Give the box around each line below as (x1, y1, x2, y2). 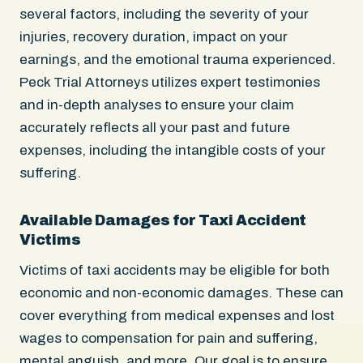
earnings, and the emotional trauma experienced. (19, 51, 335, 67)
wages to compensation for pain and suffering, (19, 330, 318, 346)
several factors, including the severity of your (19, 6, 309, 22)
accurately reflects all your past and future (19, 119, 290, 135)
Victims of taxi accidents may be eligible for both (19, 262, 330, 278)
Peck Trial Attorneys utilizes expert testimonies (19, 74, 320, 90)
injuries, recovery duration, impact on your (19, 28, 288, 45)
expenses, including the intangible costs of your (19, 142, 326, 158)
